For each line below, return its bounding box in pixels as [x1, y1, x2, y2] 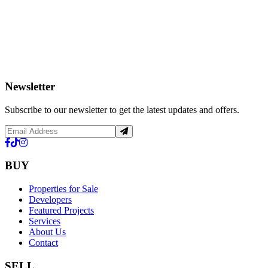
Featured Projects [29, 205, 94, 216]
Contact [29, 237, 58, 248]
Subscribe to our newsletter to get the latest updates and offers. [5, 104, 239, 115]
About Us [29, 227, 66, 237]
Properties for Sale [29, 184, 98, 194]
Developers [29, 194, 72, 205]
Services [29, 216, 60, 227]
